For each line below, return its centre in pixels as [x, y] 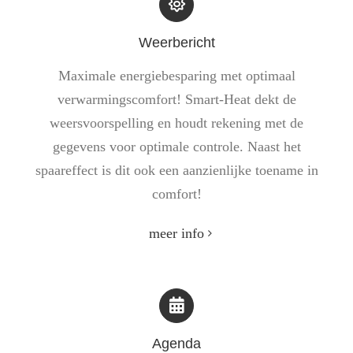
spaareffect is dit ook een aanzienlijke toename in [176, 171]
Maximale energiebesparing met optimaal [176, 76]
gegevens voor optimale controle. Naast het [176, 147]
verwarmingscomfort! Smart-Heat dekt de [176, 100]
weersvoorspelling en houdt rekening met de [176, 123]
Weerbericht [176, 43]
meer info [176, 234]
